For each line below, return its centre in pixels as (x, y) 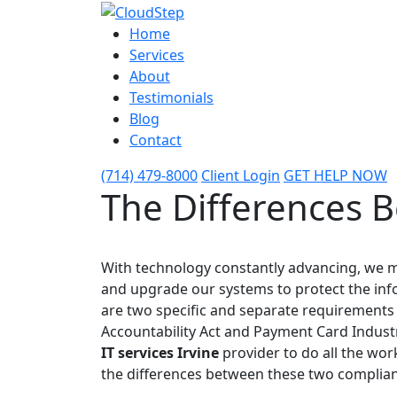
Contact (156, 140)
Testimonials (171, 97)
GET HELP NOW (335, 175)
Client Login (241, 175)
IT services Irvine (160, 352)
